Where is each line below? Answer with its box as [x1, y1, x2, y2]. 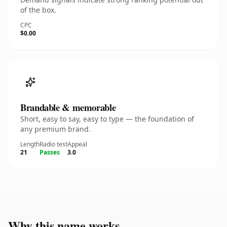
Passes [40, 148, 60, 157]
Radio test [40, 140, 67, 148]
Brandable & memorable [20, 100, 116, 114]
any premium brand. [20, 124, 91, 134]
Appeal [67, 140, 87, 148]
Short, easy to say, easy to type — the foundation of [20, 114, 194, 124]
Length [20, 140, 40, 148]
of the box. [20, 5, 56, 15]
